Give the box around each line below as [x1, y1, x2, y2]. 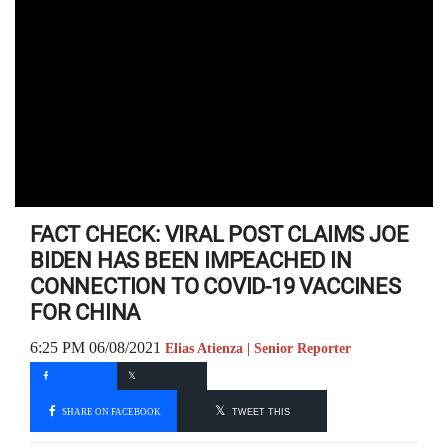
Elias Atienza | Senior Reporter [165, 341, 351, 356]
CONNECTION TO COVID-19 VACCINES [30, 274, 401, 299]
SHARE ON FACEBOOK [60, 406, 161, 416]
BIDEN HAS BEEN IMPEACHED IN [30, 248, 352, 273]
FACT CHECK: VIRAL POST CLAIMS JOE [30, 222, 409, 247]
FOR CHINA [30, 300, 141, 325]
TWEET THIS [231, 406, 290, 417]
